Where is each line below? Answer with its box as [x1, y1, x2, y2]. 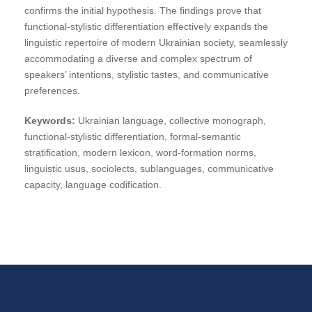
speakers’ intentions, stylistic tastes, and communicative [24, 69, 269, 81]
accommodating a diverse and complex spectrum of [24, 53, 252, 65]
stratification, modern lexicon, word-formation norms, [24, 147, 256, 159]
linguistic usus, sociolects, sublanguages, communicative [24, 163, 274, 175]
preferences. [24, 85, 80, 97]
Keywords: [24, 115, 75, 127]
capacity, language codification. [24, 179, 162, 191]
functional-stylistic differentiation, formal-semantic [24, 131, 241, 143]
